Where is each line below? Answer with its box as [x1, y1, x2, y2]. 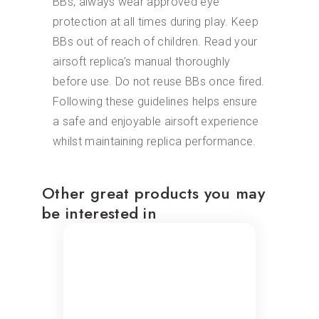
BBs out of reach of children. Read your [53, 34, 258, 48]
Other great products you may [42, 181, 265, 204]
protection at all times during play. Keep [53, 14, 259, 28]
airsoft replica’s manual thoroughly [53, 54, 231, 68]
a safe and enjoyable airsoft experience [53, 114, 259, 128]
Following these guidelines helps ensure [53, 94, 258, 108]
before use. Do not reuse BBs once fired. [53, 74, 265, 88]
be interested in [42, 201, 157, 224]
